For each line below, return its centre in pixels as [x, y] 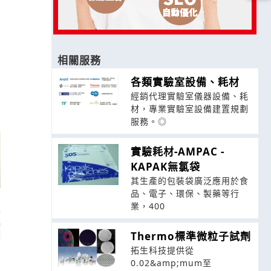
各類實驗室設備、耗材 [185, 82]
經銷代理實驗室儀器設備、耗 [189, 96]
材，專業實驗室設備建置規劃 [189, 109]
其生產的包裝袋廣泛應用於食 [189, 181]
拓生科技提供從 [162, 250]
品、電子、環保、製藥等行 [185, 194]
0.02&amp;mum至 [171, 263]
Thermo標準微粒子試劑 [191, 237]
